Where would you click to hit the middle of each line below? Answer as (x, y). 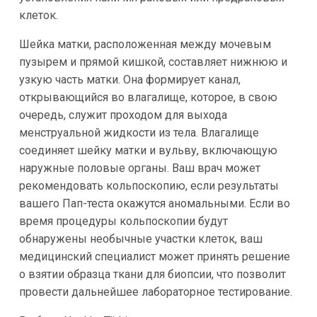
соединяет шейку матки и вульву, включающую (148, 151)
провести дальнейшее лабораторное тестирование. (155, 292)
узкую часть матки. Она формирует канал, (129, 80)
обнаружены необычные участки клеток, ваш (140, 239)
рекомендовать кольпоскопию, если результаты (149, 186)
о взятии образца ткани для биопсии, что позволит (152, 275)
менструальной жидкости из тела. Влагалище (139, 133)
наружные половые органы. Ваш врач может (139, 168)
